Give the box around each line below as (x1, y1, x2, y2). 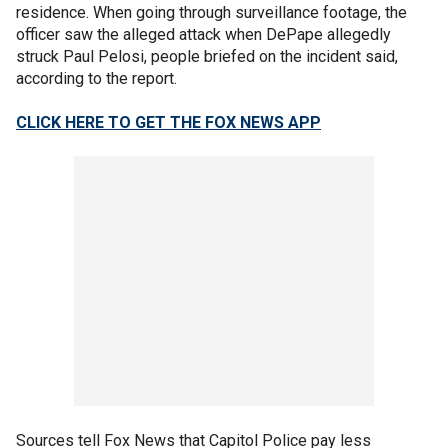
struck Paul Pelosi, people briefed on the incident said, (16, 47, 398, 67)
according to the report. (16, 69, 177, 89)
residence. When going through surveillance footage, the (16, 3, 407, 23)
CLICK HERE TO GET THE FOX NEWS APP (16, 113, 321, 133)
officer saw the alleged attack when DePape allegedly (16, 25, 391, 45)
